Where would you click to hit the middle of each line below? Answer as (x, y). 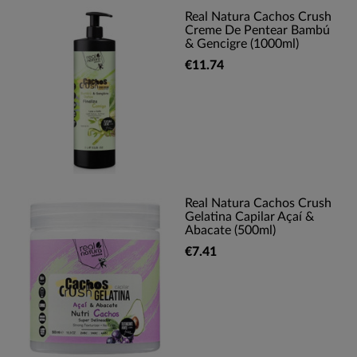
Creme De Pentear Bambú (257, 30)
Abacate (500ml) (230, 230)
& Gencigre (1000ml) (242, 44)
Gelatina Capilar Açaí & (249, 217)
